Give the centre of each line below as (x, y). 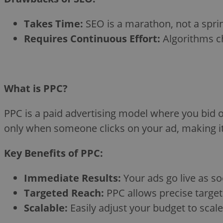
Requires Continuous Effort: (92, 38)
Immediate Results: (72, 178)
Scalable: (46, 208)
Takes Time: (54, 23)
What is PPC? (36, 88)
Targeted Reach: (64, 193)
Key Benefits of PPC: (54, 153)
